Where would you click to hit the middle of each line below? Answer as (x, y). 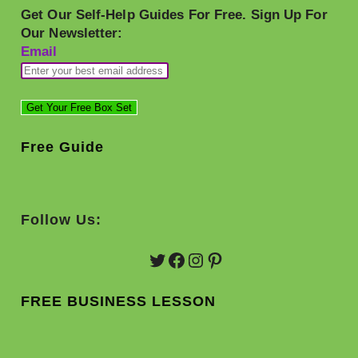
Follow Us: (61, 220)
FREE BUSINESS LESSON (118, 302)
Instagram (228, 259)
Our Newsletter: (72, 34)
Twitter (176, 259)
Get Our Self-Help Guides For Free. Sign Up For (174, 15)
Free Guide (62, 147)
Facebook (208, 259)
